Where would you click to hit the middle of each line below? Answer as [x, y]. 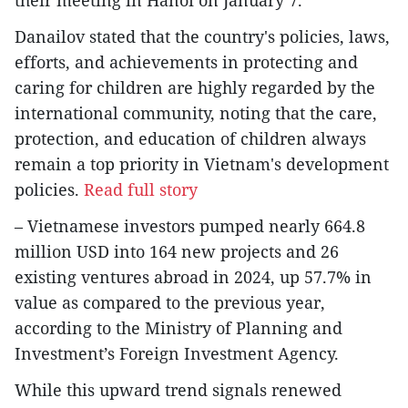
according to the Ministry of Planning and [178, 327]
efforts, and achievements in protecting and [186, 61]
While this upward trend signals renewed [178, 389]
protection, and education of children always [190, 138]
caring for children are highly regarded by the [195, 87]
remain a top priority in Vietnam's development [202, 163]
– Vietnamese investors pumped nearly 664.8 [190, 225]
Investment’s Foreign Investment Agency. [177, 353]
